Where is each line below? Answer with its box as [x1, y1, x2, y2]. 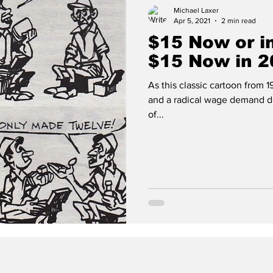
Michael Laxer [174, 6, 219, 15]
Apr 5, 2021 [174, 16, 210, 25]
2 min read [221, 16, 256, 25]
